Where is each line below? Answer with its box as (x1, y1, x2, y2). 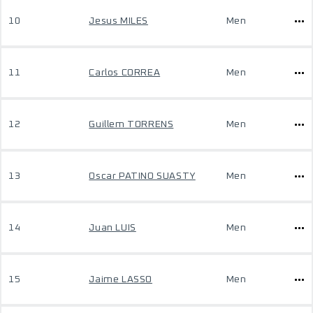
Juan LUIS (89, 223, 136, 233)
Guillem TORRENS (89, 119, 174, 129)
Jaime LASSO (89, 275, 152, 284)
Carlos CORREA (89, 68, 161, 78)
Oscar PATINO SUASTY (89, 171, 196, 181)
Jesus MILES (89, 16, 148, 26)
